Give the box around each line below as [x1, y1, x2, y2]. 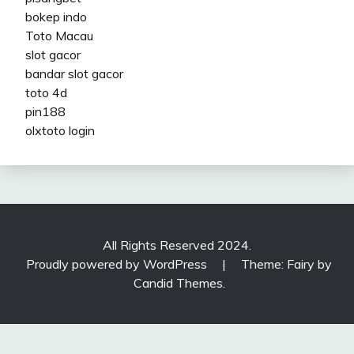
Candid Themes [133, 275, 223, 292]
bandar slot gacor [25, 66, 123, 82]
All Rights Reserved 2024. [103, 237, 251, 254]
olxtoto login [25, 122, 95, 139]
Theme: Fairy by [241, 256, 332, 273]
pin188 [25, 104, 66, 120]
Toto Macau [25, 28, 93, 44]
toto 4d [25, 85, 67, 101]
